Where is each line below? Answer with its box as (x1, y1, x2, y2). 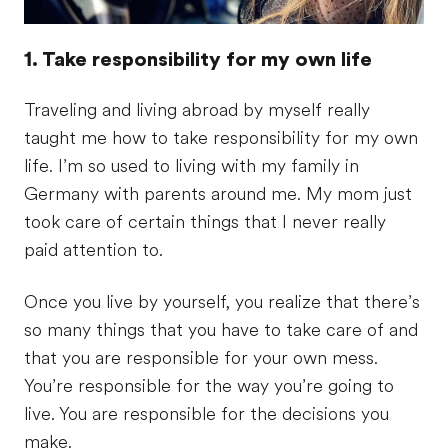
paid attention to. (24, 239, 163, 260)
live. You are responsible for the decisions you (24, 403, 389, 424)
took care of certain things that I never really (24, 211, 386, 232)
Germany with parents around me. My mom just (24, 183, 412, 204)
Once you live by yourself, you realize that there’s (24, 291, 420, 312)
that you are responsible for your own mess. (24, 347, 378, 368)
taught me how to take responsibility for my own (24, 127, 418, 148)
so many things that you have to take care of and (24, 319, 418, 340)
